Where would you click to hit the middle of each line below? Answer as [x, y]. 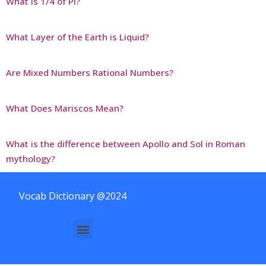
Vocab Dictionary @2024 [73, 196]
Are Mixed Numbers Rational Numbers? [90, 72]
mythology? [31, 158]
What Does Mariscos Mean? [65, 108]
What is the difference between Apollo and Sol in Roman [126, 143]
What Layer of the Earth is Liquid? [77, 37]
